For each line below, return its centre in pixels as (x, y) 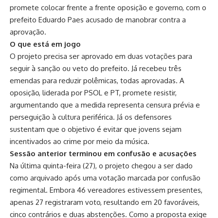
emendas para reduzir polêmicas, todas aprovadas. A (97, 80)
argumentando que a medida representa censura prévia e (105, 105)
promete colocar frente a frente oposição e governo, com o (108, 7)
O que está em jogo (45, 44)
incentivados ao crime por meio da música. (80, 141)
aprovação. (28, 32)
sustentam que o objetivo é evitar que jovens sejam (96, 129)
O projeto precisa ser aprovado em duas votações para (101, 56)
